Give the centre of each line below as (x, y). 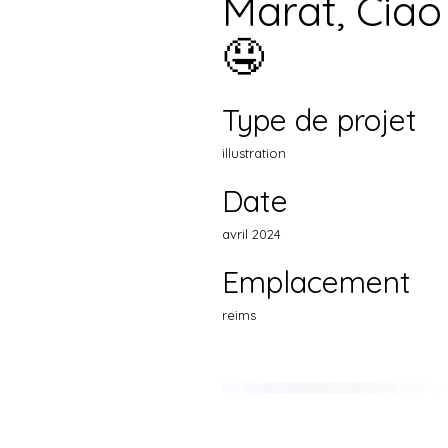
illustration (254, 152)
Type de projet (319, 119)
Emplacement (316, 281)
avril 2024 (251, 233)
